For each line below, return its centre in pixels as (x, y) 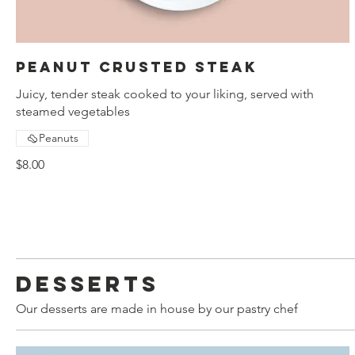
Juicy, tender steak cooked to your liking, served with (165, 94)
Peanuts (59, 138)
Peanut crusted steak (137, 67)
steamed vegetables (73, 112)
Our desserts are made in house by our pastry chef (157, 309)
